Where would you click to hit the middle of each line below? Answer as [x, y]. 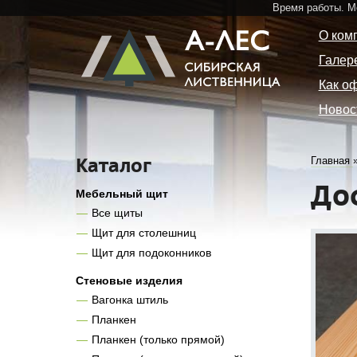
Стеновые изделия [129, 280]
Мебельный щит [122, 193]
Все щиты [117, 213]
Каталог [114, 165]
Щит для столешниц [143, 233]
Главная [330, 160]
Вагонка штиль [129, 300]
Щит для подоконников [151, 252]
